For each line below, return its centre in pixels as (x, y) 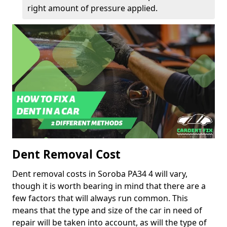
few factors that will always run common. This (100, 198)
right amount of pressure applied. (92, 8)
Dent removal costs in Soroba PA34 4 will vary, (100, 174)
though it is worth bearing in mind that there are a (109, 186)
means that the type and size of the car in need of (107, 211)
